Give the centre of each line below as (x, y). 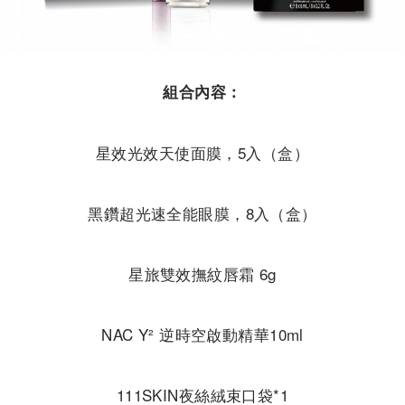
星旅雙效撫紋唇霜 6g (202, 273)
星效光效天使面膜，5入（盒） (202, 152)
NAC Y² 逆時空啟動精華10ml (202, 334)
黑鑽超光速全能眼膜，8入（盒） (202, 212)
